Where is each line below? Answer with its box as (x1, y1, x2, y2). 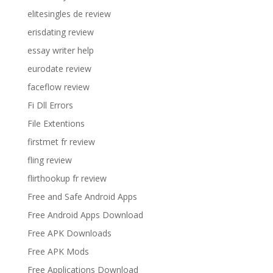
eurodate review (27, 62, 91, 74)
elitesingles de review (27, 7, 111, 19)
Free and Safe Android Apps (27, 190, 137, 202)
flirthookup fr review (27, 172, 107, 184)
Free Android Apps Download (27, 208, 143, 221)
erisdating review (27, 26, 94, 38)
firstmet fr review (27, 135, 95, 147)
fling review (27, 154, 72, 166)
